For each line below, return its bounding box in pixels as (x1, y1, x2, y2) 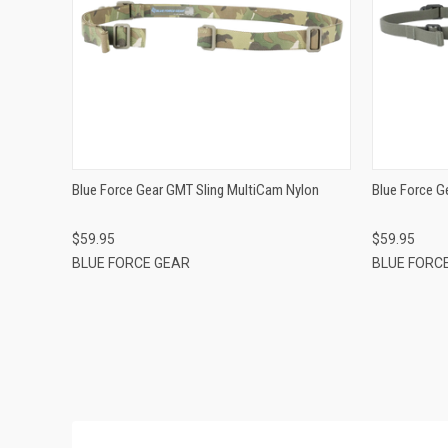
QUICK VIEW (178, 4, 245, 20)
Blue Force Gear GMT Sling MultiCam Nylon (72, 180, 319, 199)
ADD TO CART (173, 36, 250, 52)
